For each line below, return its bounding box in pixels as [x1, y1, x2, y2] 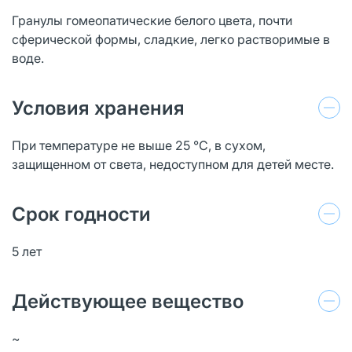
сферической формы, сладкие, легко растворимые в [12, 31, 330, 47]
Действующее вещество [12, 289, 244, 313]
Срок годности [12, 202, 151, 225]
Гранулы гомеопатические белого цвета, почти [12, 12, 292, 28]
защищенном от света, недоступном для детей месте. [12, 156, 334, 172]
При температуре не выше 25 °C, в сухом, [12, 137, 266, 153]
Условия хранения [12, 96, 185, 119]
